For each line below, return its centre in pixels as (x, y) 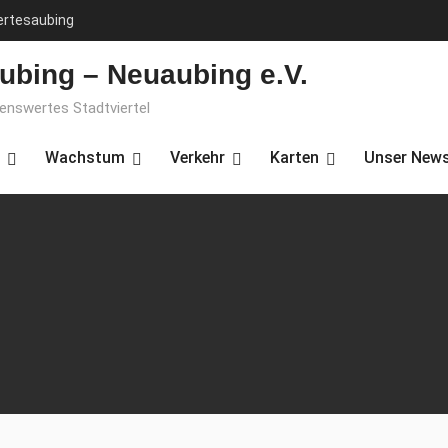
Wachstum (85, 157)
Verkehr (197, 157)
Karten (294, 157)
